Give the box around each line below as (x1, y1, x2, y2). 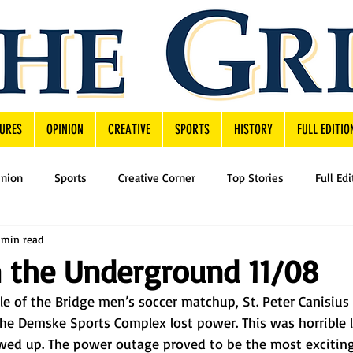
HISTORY (234, 121, 273, 137)
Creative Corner (118, 170, 195, 185)
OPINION (46, 121, 84, 137)
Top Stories (227, 170, 284, 185)
